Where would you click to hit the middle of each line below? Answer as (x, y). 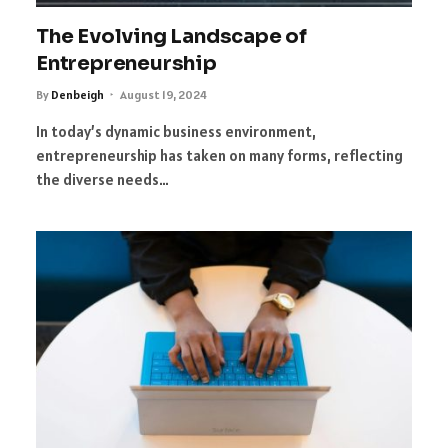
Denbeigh (77, 95)
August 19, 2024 (163, 95)
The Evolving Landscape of (172, 37)
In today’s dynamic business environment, (176, 132)
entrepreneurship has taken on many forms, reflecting (219, 156)
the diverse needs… (102, 180)
